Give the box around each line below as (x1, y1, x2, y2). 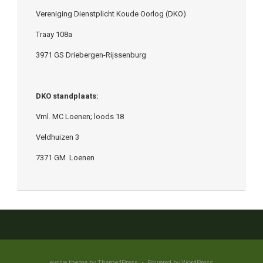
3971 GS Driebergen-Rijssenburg (36, 50, 146, 60)
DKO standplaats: (36, 92, 99, 101)
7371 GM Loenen (36, 153, 95, 163)
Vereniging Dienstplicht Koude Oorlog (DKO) (36, 9, 186, 19)
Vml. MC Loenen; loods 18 (36, 112, 124, 122)
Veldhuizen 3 (36, 133, 79, 142)
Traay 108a (36, 30, 72, 39)
